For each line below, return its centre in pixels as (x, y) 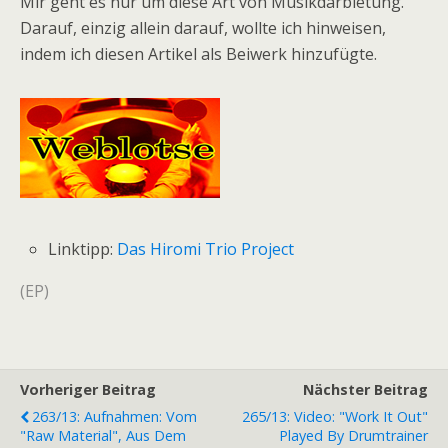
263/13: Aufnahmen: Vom (114, 417)
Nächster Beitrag (365, 390)
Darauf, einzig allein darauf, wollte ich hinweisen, (203, 28)
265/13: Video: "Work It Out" (335, 417)
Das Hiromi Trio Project (206, 249)
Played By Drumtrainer (353, 436)
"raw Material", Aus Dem (103, 436)
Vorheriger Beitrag (88, 390)
